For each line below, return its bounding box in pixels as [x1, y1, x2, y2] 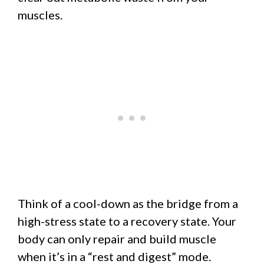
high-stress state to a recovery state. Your [18, 213, 236, 228]
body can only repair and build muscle [18, 231, 216, 246]
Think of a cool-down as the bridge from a [18, 196, 238, 210]
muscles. [18, 7, 62, 22]
